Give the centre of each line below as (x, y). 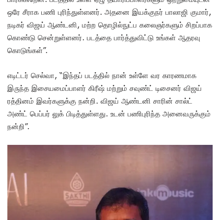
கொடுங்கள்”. (29, 50)
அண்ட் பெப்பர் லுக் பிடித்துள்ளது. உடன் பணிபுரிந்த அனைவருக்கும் (109, 114)
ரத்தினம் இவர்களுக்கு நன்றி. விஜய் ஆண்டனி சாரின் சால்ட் (100, 101)
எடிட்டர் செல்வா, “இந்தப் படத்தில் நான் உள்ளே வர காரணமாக (102, 75)
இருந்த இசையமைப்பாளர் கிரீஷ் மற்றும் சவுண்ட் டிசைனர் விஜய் (105, 88)
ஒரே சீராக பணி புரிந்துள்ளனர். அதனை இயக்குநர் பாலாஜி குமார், (109, 12)
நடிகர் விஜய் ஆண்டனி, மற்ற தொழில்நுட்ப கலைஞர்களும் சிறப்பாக (110, 25)
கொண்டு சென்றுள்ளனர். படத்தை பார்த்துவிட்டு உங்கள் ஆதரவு (104, 38)
